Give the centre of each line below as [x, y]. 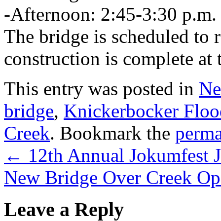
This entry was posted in [101, 88]
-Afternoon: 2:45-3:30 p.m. [110, 14]
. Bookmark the [112, 133]
